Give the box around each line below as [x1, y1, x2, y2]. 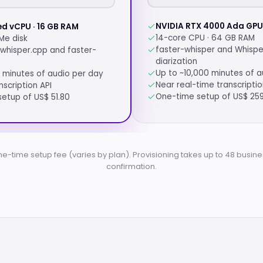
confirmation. [106, 161, 157, 172]
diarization [156, 56, 197, 67]
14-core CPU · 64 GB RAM [156, 32, 255, 43]
